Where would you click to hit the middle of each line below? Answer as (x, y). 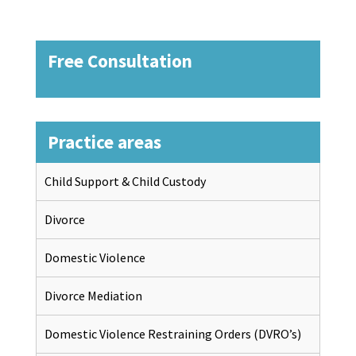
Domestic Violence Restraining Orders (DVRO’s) (172, 333)
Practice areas (104, 141)
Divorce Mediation (93, 295)
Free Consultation (120, 60)
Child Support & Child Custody (125, 181)
